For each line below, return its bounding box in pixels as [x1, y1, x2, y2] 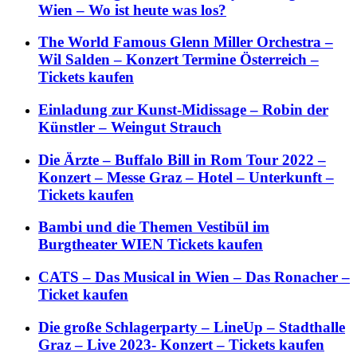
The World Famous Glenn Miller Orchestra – [38, 33, 333, 51]
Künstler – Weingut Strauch [38, 119, 222, 136]
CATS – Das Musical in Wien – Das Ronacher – [38, 269, 350, 286]
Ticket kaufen [38, 286, 128, 304]
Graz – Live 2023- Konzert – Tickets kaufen [38, 335, 324, 353]
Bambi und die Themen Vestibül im [38, 218, 269, 236]
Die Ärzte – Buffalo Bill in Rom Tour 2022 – [38, 151, 326, 168]
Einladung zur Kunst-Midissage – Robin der [38, 101, 328, 119]
